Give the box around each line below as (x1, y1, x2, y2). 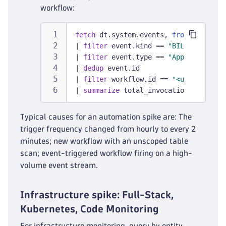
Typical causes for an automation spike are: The (20, 113, 192, 121)
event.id (103, 64, 140, 72)
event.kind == (107, 42, 168, 50)
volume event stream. (20, 161, 98, 169)
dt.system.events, (95, 31, 172, 39)
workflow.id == (107, 75, 172, 83)
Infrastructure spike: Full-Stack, (20, 190, 174, 199)
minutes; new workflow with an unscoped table (20, 137, 188, 145)
